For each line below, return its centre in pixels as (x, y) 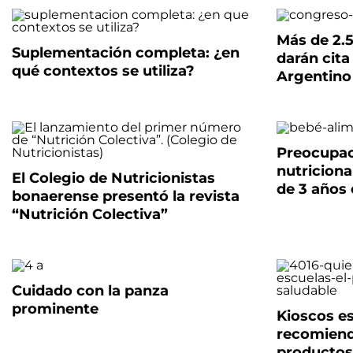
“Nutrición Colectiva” (90, 214)
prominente (55, 309)
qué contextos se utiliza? (103, 71)
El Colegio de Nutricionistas (113, 178)
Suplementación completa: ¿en (126, 53)
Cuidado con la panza (90, 291)
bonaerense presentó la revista (126, 196)
